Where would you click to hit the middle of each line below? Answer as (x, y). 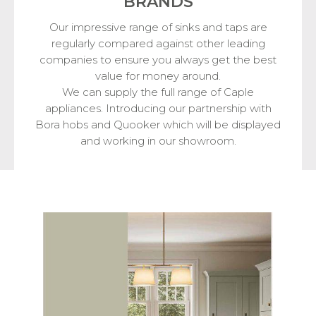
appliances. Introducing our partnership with (158, 109)
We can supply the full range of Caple (158, 92)
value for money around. (158, 76)
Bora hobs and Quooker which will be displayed (158, 125)
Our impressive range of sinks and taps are (158, 28)
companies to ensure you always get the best (158, 60)
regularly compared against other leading (158, 44)
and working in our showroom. (158, 141)
